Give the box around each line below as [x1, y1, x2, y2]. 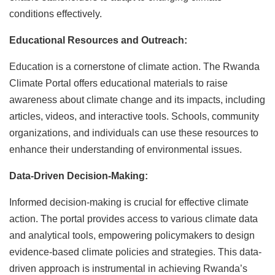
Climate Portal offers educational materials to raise [9, 78, 228, 88]
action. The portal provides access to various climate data [9, 214, 258, 224]
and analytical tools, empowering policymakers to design [9, 230, 255, 241]
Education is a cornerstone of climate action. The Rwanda [9, 61, 260, 72]
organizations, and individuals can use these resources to [9, 128, 258, 138]
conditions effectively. [9, 9, 102, 19]
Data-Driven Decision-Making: [9, 171, 150, 181]
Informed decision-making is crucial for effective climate [9, 197, 249, 207]
